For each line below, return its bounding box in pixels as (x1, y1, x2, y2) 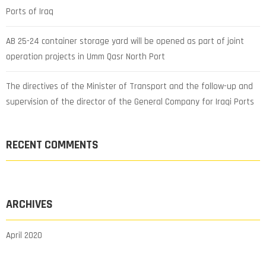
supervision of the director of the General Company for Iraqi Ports (6, 96, 254, 108)
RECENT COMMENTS (6, 137, 99, 153)
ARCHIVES (6, 197, 53, 213)
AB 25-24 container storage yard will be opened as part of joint (6, 36, 244, 47)
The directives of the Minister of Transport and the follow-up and (6, 81, 253, 93)
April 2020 (6, 230, 42, 242)
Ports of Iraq (6, 6, 53, 18)
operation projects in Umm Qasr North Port (6, 51, 165, 63)
